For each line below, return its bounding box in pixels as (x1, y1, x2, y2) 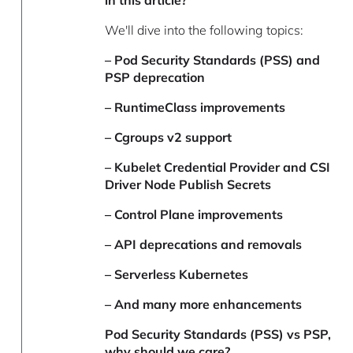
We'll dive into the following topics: (105, 22, 304, 39)
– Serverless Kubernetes (105, 266, 249, 283)
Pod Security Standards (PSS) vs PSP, (105, 326, 332, 343)
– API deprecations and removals (105, 236, 303, 253)
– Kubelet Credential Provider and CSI (105, 159, 331, 176)
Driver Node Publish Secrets (105, 176, 272, 193)
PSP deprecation (105, 69, 206, 86)
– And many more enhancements (105, 296, 303, 313)
